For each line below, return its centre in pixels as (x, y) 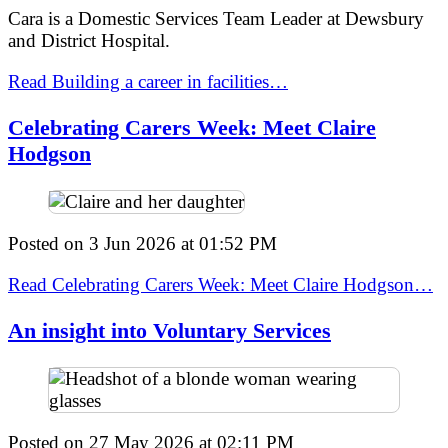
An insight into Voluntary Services (169, 331)
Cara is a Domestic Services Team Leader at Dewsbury (216, 18)
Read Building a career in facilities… (148, 81)
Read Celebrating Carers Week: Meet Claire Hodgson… (220, 284)
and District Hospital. (89, 40)
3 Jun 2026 (132, 243)
